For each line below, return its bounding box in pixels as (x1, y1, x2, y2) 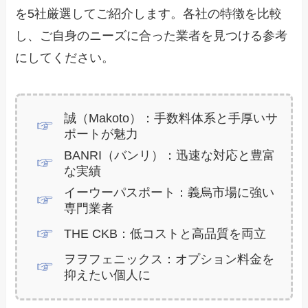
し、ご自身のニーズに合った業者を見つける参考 (15, 29, 288, 43)
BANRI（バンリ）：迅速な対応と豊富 (63, 148, 275, 163)
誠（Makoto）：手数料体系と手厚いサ (63, 111, 278, 125)
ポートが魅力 (63, 126, 138, 141)
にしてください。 (15, 51, 115, 65)
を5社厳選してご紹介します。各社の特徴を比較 (15, 7, 283, 21)
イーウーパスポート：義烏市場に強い (63, 186, 274, 200)
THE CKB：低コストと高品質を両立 (63, 227, 266, 241)
